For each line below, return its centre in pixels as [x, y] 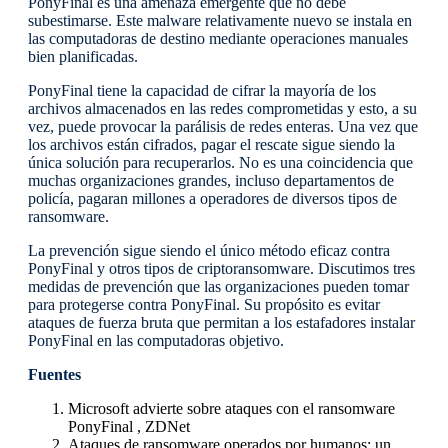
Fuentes [54, 375]
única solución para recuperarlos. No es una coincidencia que [220, 163]
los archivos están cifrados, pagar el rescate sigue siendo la [211, 145]
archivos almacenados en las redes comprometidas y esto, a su [222, 109]
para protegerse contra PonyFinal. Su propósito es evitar [204, 305]
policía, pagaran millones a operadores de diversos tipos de [212, 199]
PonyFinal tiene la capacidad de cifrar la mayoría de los [202, 91]
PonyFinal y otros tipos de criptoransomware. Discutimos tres [221, 269]
